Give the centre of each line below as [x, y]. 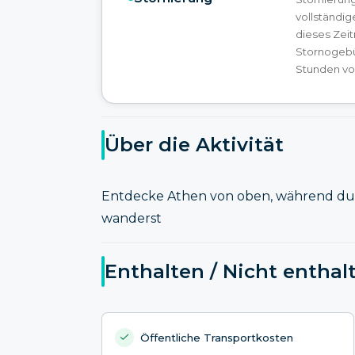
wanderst [132, 219]
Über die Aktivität [194, 145]
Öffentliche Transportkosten [217, 337]
